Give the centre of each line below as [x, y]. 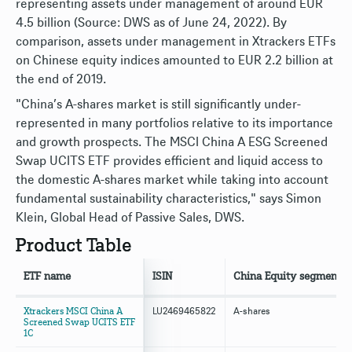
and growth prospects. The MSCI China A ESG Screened [172, 142]
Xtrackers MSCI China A [73, 311]
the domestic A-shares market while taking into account [172, 180]
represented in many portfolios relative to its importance [174, 123]
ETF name [47, 277]
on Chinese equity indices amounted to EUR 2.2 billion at [174, 60]
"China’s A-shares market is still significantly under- [158, 104]
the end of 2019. [61, 79]
